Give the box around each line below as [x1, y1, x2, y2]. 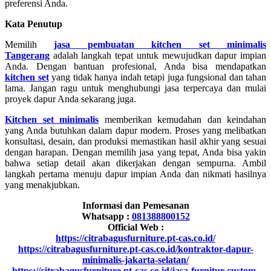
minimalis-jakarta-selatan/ [82, 255, 189, 266]
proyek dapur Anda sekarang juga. [5, 94, 136, 105]
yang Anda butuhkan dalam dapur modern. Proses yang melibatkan [5, 125, 266, 136]
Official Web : [107, 222, 164, 233]
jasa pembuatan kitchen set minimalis [54, 39, 267, 50]
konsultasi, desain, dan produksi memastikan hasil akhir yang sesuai [5, 136, 266, 147]
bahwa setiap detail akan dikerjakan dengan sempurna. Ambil [5, 158, 266, 169]
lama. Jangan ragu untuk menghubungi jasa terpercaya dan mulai [5, 83, 266, 94]
